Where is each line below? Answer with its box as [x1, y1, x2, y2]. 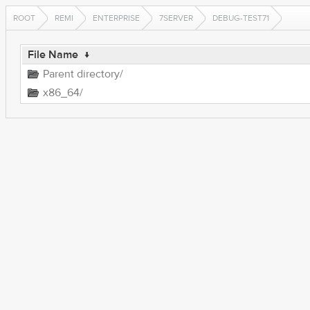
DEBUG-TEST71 [212, 12, 269, 24]
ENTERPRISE [93, 12, 140, 24]
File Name [27, 48, 78, 62]
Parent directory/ [42, 67, 123, 81]
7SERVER [159, 12, 193, 24]
